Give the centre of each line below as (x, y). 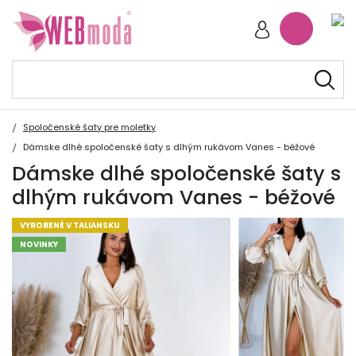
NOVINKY (39, 244)
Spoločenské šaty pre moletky (89, 127)
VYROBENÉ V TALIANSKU (70, 225)
